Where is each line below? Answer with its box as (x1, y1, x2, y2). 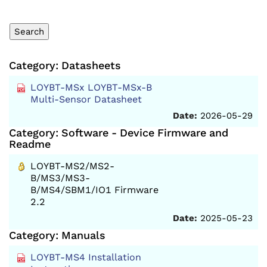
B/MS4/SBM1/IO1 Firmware (30, 184, 159, 195)
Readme (9, 138, 51, 150)
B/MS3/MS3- (30, 172, 90, 184)
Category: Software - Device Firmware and (9, 126, 228, 139)
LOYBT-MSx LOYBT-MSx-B (30, 82, 152, 93)
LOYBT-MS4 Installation (30, 252, 141, 263)
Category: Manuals (9, 229, 105, 241)
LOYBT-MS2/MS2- (30, 160, 114, 172)
